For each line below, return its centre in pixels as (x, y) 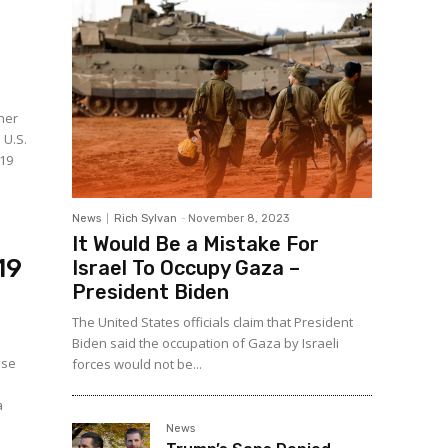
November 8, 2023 (238, 219)
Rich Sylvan (145, 219)
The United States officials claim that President (212, 322)
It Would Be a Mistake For (195, 244)
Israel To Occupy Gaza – (186, 268)
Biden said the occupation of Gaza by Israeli (205, 343)
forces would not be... (137, 364)
